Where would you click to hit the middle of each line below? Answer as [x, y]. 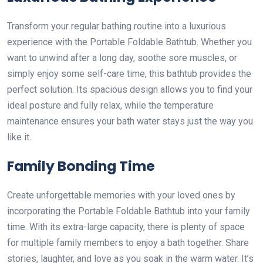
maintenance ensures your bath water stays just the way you [130, 121]
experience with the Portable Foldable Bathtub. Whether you [129, 42]
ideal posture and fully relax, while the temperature [110, 105]
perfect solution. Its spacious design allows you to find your [130, 89]
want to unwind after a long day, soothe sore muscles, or [122, 58]
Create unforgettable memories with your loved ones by [121, 195]
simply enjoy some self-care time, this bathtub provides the [129, 73]
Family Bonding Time [81, 166]
